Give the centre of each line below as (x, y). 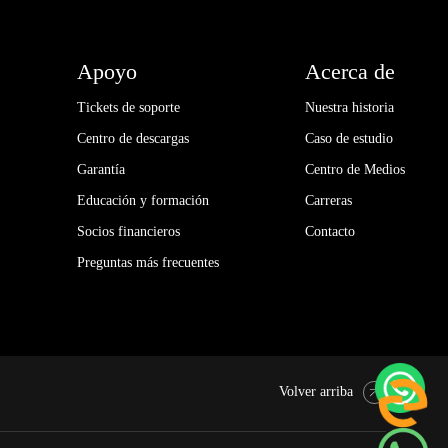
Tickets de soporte (128, 107)
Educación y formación (142, 200)
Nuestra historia (349, 107)
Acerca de (349, 71)
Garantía (100, 169)
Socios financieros (128, 231)
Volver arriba (316, 391)
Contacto (329, 231)
